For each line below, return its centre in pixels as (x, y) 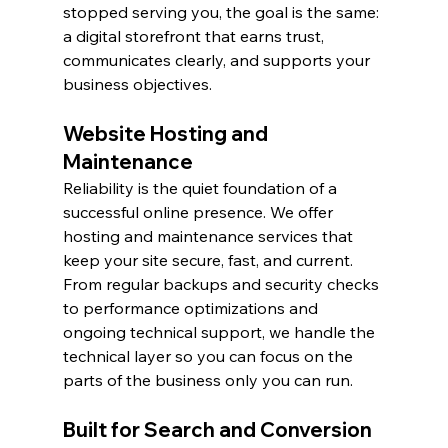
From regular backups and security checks (222, 284)
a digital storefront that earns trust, (195, 36)
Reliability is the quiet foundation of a (201, 188)
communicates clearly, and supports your (218, 60)
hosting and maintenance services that (209, 236)
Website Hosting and (167, 134)
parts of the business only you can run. (207, 380)
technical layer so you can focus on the (209, 356)
